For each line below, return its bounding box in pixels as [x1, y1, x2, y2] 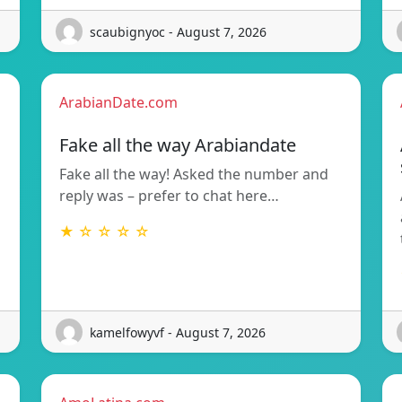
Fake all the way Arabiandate [59, 133, 296, 158]
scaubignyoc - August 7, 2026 [90, 22, 267, 40]
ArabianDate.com [59, 92, 178, 113]
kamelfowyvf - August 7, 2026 [90, 323, 266, 341]
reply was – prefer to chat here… [59, 186, 279, 206]
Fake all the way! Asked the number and [59, 164, 328, 185]
